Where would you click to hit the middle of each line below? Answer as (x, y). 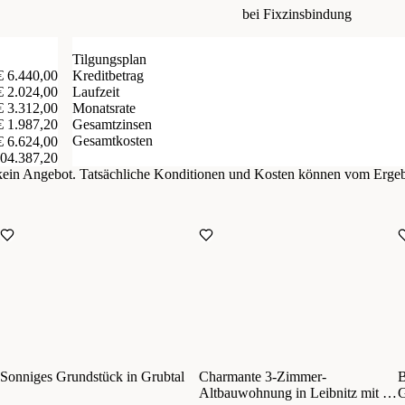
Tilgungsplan (109, 60)
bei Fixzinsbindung (297, 14)
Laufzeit (96, 92)
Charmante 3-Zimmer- (263, 377)
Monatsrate (104, 108)
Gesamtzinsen (112, 125)
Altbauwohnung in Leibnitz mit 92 (298, 393)
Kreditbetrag (108, 76)
